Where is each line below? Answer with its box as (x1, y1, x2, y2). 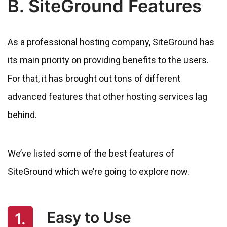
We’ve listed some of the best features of (8, 147, 174, 159)
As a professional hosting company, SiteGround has (8, 36, 214, 47)
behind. (8, 109, 37, 120)
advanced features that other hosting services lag (8, 91, 207, 102)
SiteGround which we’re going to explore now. (8, 166, 190, 177)
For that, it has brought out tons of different (8, 72, 180, 84)
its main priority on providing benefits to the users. (8, 54, 209, 65)
